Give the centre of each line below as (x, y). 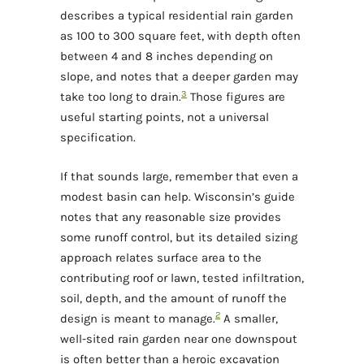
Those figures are (236, 97)
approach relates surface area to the (161, 257)
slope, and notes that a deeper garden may (179, 77)
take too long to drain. (121, 97)
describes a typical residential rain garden (177, 16)
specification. (98, 138)
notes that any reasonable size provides (171, 217)
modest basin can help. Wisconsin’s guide (178, 196)
